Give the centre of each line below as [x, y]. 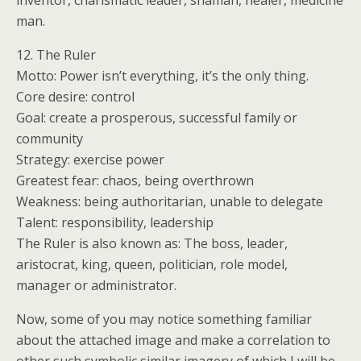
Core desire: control [75, 97]
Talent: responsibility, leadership [115, 222]
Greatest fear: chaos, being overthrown [135, 180]
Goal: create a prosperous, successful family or [157, 118]
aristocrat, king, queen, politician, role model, [152, 264]
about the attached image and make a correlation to [173, 340]
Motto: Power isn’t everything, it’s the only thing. [162, 76]
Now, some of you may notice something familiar [164, 319]
